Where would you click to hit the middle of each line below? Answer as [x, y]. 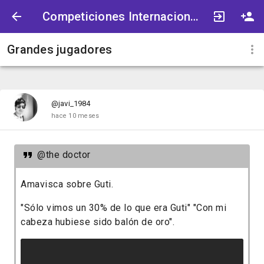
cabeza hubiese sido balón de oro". [98, 222]
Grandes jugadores [60, 49]
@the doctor [64, 155]
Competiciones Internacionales [195, 16]
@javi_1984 [71, 103]
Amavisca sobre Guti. [67, 184]
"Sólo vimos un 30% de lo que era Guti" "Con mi [123, 208]
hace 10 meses [75, 116]
